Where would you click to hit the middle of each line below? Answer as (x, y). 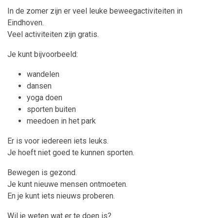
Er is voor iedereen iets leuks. (58, 141)
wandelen (43, 74)
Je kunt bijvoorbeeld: (43, 54)
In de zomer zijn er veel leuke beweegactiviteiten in (95, 11)
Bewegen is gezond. (42, 173)
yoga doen (45, 98)
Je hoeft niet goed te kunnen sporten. (71, 153)
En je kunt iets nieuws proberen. (61, 196)
